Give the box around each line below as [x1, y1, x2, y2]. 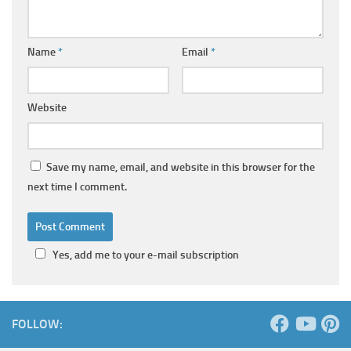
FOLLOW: [12, 316, 63, 331]
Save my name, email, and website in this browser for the [46, 160, 315, 174]
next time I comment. [27, 179, 127, 194]
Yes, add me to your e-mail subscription [52, 248, 239, 262]
